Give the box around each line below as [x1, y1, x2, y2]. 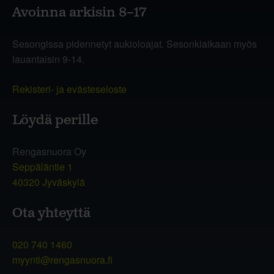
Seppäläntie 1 [12, 159, 73, 174]
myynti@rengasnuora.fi [12, 252, 113, 267]
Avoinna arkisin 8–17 [12, 3, 147, 21]
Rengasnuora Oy [12, 144, 86, 158]
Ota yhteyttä [12, 204, 91, 222]
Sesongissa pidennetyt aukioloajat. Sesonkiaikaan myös [12, 36, 257, 51]
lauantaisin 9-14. [12, 51, 84, 66]
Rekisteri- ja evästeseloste [12, 81, 127, 96]
